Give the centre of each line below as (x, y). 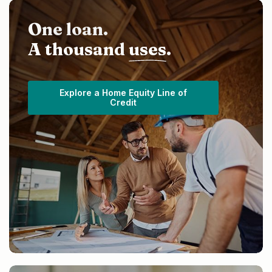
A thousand (78, 49)
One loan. (68, 29)
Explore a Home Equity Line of (123, 93)
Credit (123, 103)
